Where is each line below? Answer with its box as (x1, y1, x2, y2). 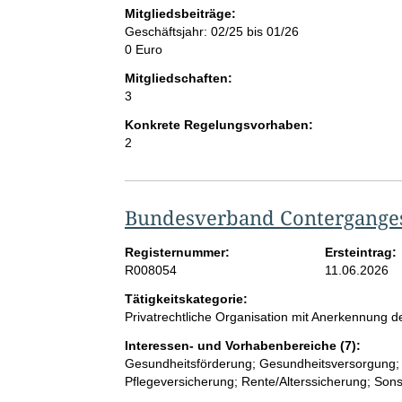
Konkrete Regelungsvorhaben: (124, 118, 313, 133)
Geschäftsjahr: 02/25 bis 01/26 (124, 24, 299, 39)
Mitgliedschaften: (124, 71, 232, 86)
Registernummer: (124, 245, 230, 260)
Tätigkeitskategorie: (124, 292, 248, 307)
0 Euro (124, 42, 162, 57)
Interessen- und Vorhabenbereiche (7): (124, 338, 361, 354)
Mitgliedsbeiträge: (124, 6, 236, 22)
